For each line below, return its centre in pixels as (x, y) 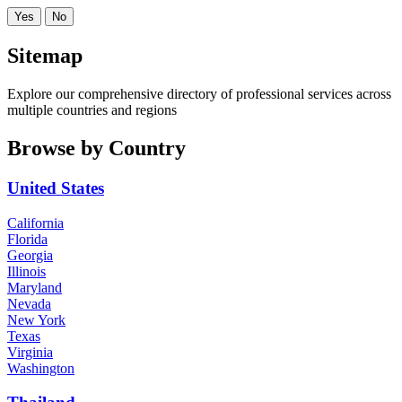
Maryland (35, 287)
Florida (27, 239)
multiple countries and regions (92, 110)
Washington (41, 368)
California (35, 223)
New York (36, 319)
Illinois (26, 271)
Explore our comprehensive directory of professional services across (199, 94)
